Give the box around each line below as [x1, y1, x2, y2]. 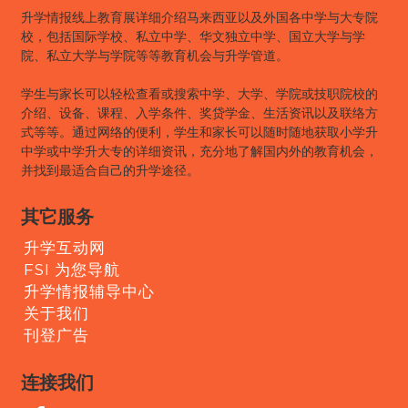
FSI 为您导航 [24, 260, 121, 279]
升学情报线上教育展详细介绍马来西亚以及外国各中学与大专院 [21, 8, 378, 26]
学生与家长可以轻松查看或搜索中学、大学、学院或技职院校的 [21, 85, 378, 103]
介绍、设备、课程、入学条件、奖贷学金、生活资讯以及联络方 [21, 104, 378, 122]
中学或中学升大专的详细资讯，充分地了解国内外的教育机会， [21, 142, 378, 160]
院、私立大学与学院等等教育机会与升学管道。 [21, 46, 289, 65]
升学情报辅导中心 [24, 281, 156, 301]
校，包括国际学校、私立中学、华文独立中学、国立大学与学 [21, 27, 365, 46]
